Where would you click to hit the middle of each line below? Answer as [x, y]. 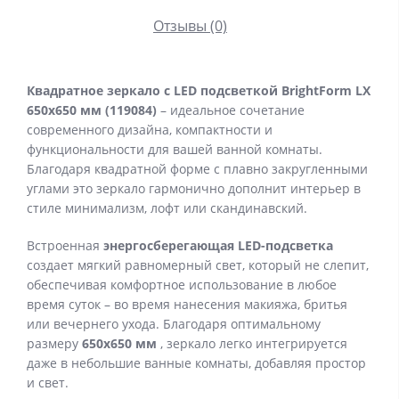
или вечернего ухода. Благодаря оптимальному [174, 324]
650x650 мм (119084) [92, 110]
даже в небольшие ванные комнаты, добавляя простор [196, 363]
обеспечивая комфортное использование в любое [182, 285]
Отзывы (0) [190, 26]
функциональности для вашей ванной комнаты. [175, 150]
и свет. [48, 383]
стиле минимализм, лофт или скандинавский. [167, 208]
